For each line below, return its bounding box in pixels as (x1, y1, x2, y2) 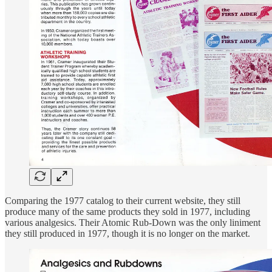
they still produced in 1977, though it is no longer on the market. (5, 228, 250, 239)
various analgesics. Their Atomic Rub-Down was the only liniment (5, 217, 260, 228)
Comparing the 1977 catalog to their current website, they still (5, 195, 240, 206)
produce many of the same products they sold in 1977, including (5, 206, 250, 217)
